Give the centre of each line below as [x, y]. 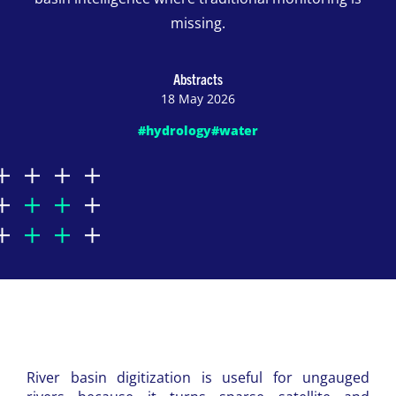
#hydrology [175, 130]
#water [235, 130]
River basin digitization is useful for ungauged [198, 377]
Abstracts [198, 79]
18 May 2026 [198, 99]
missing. [198, 23]
